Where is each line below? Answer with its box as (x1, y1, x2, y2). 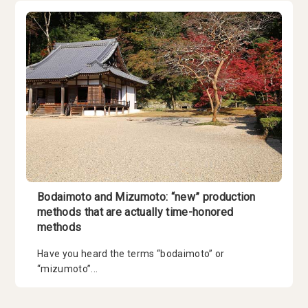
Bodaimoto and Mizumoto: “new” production (37, 190, 256, 204)
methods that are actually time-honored (37, 206, 234, 219)
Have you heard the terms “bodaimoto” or (37, 248, 225, 260)
